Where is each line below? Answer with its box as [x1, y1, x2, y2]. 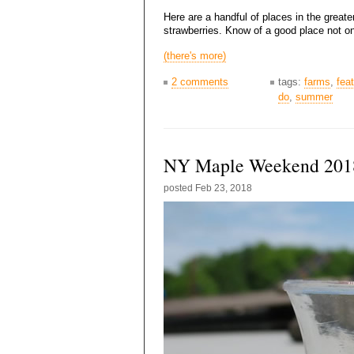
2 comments [171, 75, 228, 88]
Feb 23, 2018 [195, 182, 252, 194]
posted [164, 182, 195, 194]
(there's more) [164, 49, 226, 62]
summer [296, 90, 333, 103]
